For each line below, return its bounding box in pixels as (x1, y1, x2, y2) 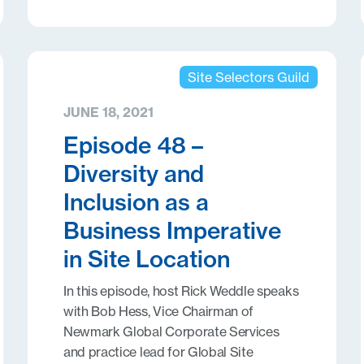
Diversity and (63, 159, 204, 188)
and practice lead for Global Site (63, 344, 253, 360)
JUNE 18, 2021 (63, 104, 154, 120)
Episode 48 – (63, 131, 203, 159)
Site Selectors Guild (187, 69, 310, 85)
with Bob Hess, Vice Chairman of (63, 303, 254, 319)
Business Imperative (63, 216, 281, 245)
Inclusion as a (63, 188, 209, 216)
